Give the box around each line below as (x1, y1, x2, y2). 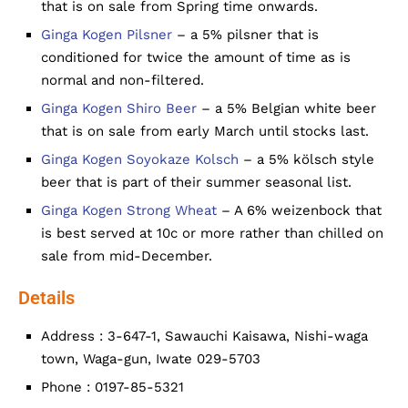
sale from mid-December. (41, 248, 212, 264)
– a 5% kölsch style (239, 151, 374, 168)
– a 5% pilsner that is (172, 26, 319, 43)
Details (18, 287, 75, 309)
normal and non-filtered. (41, 72, 204, 88)
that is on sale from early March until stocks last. (41, 123, 369, 139)
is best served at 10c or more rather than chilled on (41, 225, 383, 241)
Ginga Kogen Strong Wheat (41, 202, 217, 219)
